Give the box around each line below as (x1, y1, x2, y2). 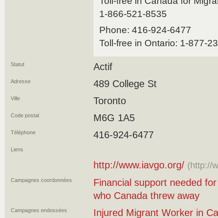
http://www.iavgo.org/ (93, 160, 184, 170)
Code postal (11, 112, 39, 118)
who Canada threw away (93, 190, 200, 201)
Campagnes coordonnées (11, 177, 72, 183)
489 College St (93, 78, 157, 89)
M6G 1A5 (93, 112, 135, 123)
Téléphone (11, 129, 36, 135)
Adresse (11, 78, 31, 84)
